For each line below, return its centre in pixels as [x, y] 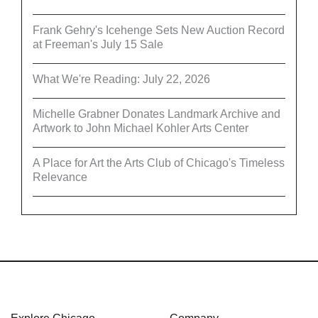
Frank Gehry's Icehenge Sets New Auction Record [159, 30]
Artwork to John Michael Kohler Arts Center [141, 128]
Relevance [60, 177]
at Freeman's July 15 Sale [98, 44]
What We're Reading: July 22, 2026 [121, 79]
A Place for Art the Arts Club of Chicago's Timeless [159, 163]
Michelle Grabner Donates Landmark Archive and [157, 114]
